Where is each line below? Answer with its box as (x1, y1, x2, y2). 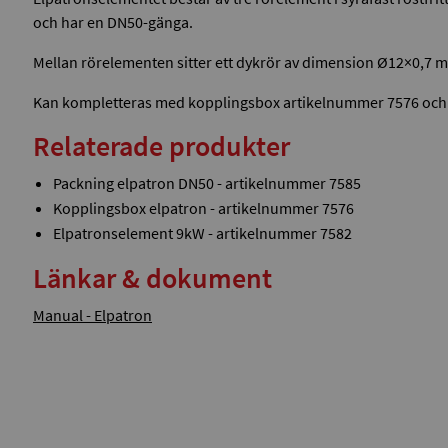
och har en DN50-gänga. (33, 11, 193, 32)
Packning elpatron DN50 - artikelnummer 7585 (53, 172, 361, 193)
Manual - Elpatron (33, 304, 152, 325)
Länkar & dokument (33, 259, 272, 296)
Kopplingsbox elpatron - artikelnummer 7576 (53, 197, 354, 218)
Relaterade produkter (33, 127, 290, 164)
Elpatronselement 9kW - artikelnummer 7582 (53, 222, 352, 243)
